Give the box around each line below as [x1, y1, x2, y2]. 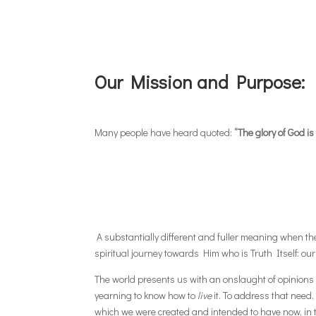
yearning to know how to [95, 288, 198, 302]
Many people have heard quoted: [95, 125, 235, 139]
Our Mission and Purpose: [95, 69, 305, 94]
